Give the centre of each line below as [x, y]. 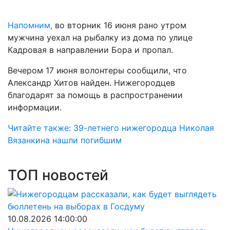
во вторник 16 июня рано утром [119, 25]
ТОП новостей [58, 175]
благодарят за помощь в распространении [95, 95]
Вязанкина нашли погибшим [65, 140]
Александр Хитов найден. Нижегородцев [91, 83]
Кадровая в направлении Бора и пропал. [90, 50]
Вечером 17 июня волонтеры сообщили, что [97, 70]
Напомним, [30, 25]
